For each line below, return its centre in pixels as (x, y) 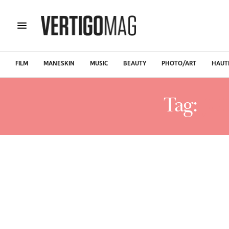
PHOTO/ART (179, 64)
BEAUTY (135, 64)
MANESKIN (59, 64)
